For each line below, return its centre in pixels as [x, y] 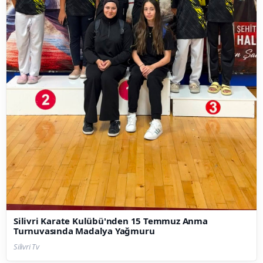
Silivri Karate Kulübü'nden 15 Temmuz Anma [111, 220]
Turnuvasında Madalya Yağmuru [84, 230]
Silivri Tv [26, 246]
